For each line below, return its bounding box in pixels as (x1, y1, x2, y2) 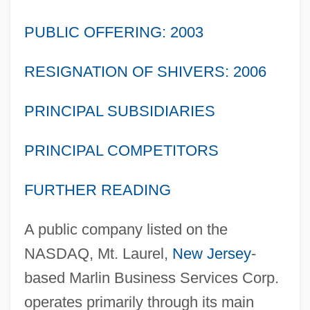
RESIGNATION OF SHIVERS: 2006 (24, 62, 266, 80)
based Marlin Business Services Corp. (24, 268, 279, 286)
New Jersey (172, 244, 251, 262)
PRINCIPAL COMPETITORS (24, 141, 219, 159)
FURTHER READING (24, 181, 171, 199)
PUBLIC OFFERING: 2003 (24, 23, 203, 41)
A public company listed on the (24, 220, 228, 238)
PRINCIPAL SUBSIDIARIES (24, 102, 215, 120)
